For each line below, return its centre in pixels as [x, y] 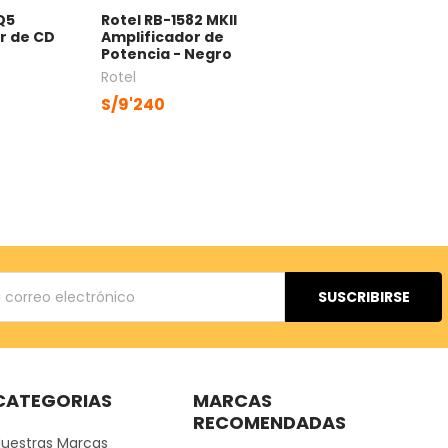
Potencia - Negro [167, 54]
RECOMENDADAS [269, 423]
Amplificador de [163, 37]
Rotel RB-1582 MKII [169, 20]
